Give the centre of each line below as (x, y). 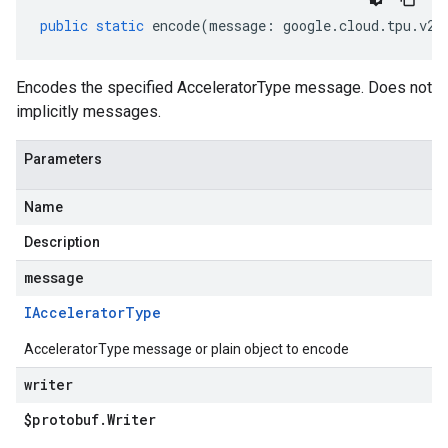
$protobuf (61, 419)
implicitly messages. (88, 111)
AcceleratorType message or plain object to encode (186, 349)
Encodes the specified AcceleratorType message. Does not (224, 87)
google (307, 25)
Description (62, 242)
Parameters (63, 159)
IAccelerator (74, 312)
